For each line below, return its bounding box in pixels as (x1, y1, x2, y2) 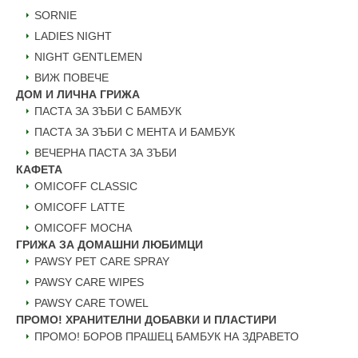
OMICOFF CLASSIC (34, 179, 137, 193)
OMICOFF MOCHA (34, 221, 132, 234)
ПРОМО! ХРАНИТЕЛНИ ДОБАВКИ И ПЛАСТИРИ (16, 312, 276, 326)
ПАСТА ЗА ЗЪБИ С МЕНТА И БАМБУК (34, 125, 235, 138)
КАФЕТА (16, 162, 62, 176)
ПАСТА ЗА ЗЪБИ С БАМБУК (34, 104, 181, 117)
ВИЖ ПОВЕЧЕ (34, 70, 109, 84)
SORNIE (34, 8, 77, 22)
